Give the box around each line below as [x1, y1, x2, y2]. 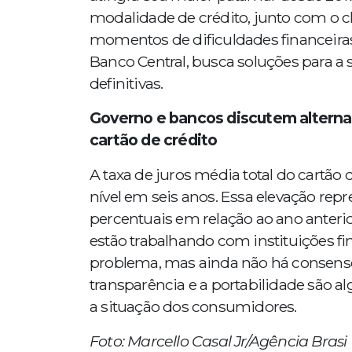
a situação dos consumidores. [90, 297, 297, 316]
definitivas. [90, 74, 163, 93]
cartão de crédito [90, 130, 218, 149]
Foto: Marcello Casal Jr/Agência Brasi [90, 332, 347, 350]
